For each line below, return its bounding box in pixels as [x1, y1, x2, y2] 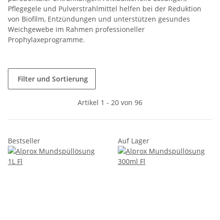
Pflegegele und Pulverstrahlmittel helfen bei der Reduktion [8, 4, 201, 14]
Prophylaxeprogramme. [8, 35, 85, 45]
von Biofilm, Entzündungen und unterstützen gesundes [8, 14, 190, 24]
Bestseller [8, 136, 40, 146]
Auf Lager [118, 136, 149, 146]
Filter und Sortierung [18, 74, 88, 84]
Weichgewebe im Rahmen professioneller [8, 25, 145, 34]
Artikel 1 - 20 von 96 [78, 98, 142, 108]
